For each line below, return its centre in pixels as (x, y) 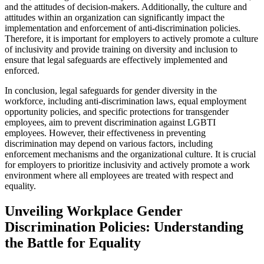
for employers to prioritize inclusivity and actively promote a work (127, 164)
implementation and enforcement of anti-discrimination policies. (123, 28)
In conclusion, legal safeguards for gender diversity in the (111, 90)
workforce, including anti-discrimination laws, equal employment (126, 101)
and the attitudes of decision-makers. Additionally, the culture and (126, 6)
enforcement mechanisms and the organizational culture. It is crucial (130, 154)
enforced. (22, 70)
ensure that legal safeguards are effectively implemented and (116, 60)
